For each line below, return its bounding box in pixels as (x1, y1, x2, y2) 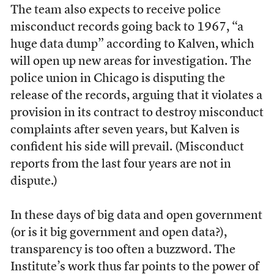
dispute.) (10, 176, 57, 188)
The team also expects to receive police (10, 4, 221, 17)
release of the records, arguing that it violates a (10, 90, 262, 103)
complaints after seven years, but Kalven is (10, 124, 240, 137)
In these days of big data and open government (10, 210, 262, 223)
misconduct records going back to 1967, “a (10, 21, 243, 34)
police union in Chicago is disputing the (10, 73, 225, 86)
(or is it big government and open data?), (10, 227, 227, 240)
